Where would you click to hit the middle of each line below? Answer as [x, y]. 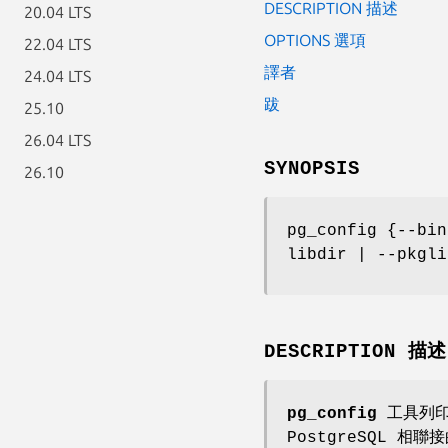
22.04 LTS [57, 44]
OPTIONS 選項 [315, 39]
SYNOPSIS [312, 168]
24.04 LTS [57, 76]
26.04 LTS [57, 140]
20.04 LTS [57, 12]
